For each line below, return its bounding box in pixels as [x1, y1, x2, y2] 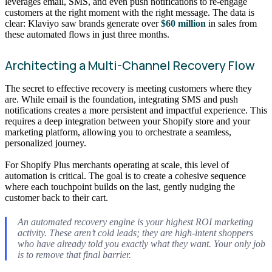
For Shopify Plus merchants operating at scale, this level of [5, 160, 229, 170]
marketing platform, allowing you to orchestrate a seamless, [5, 127, 231, 138]
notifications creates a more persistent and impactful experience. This [5, 105, 267, 116]
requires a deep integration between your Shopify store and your [5, 116, 250, 127]
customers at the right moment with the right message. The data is [5, 7, 254, 18]
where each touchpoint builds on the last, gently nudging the [5, 182, 235, 192]
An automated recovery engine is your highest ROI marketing [17, 217, 253, 228]
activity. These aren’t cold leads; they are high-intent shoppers [17, 228, 253, 239]
